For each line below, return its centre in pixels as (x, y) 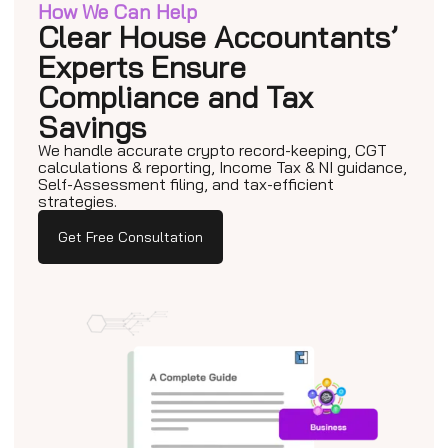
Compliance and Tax (175, 97)
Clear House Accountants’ (218, 37)
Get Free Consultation (130, 237)
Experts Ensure (142, 67)
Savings (92, 127)
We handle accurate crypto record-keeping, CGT (212, 150)
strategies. (77, 201)
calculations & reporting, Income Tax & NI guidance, (222, 167)
